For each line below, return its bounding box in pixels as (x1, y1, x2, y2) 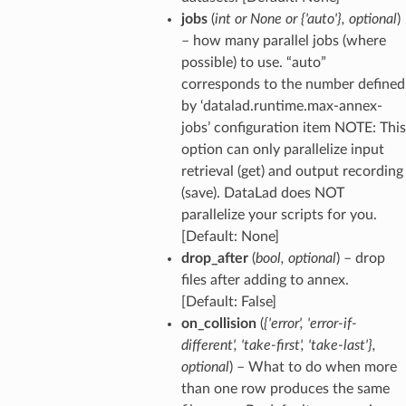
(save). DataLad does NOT (180, 185, 344, 200)
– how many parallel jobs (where (180, 33, 386, 48)
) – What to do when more (228, 359, 397, 374)
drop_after (180, 250, 248, 266)
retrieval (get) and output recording (180, 163, 403, 179)
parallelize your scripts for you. (180, 207, 377, 222)
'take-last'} (307, 337, 372, 353)
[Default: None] (180, 228, 279, 244)
